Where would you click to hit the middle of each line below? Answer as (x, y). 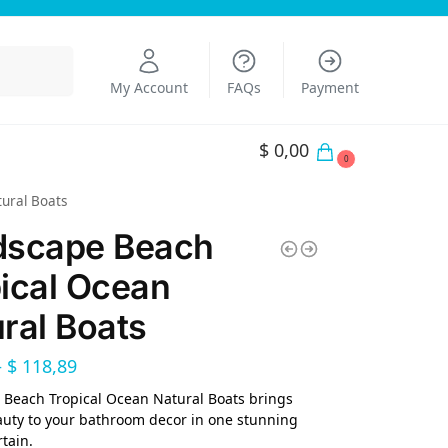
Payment (329, 87)
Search (47, 55)
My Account (148, 87)
